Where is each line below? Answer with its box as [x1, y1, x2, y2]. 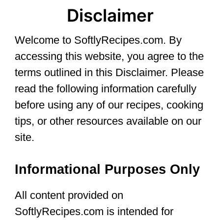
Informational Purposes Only [15, 162, 200, 177]
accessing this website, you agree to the [15, 50, 204, 63]
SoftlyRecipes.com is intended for [15, 205, 173, 218]
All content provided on [15, 189, 123, 202]
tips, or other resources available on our [15, 115, 201, 128]
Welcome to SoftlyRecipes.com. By [15, 34, 182, 47]
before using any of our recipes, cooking [15, 99, 203, 111]
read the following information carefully [15, 82, 196, 95]
